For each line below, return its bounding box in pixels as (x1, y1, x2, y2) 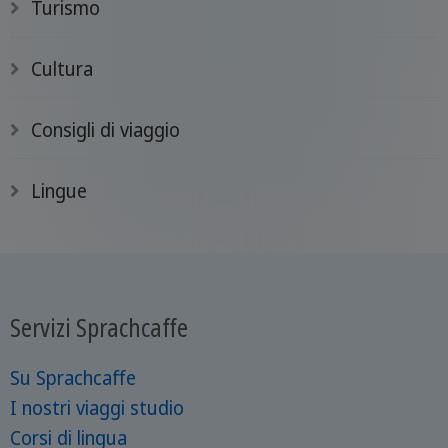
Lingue (31, 177, 88, 204)
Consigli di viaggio (31, 116, 181, 143)
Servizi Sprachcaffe (9, 310, 188, 345)
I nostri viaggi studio (9, 395, 184, 422)
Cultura (31, 55, 94, 82)
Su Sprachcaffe (9, 365, 136, 392)
